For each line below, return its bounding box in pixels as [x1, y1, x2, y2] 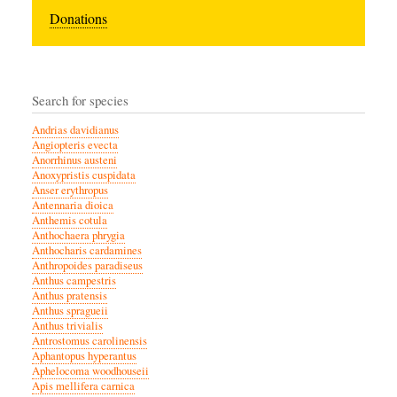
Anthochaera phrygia [32, 228, 125, 244]
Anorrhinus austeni [32, 152, 117, 168]
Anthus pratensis [32, 288, 107, 304]
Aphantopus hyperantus [32, 348, 136, 364]
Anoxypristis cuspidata [32, 167, 136, 183]
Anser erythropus [32, 183, 108, 198]
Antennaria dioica [32, 198, 113, 214]
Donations [50, 9, 107, 28]
